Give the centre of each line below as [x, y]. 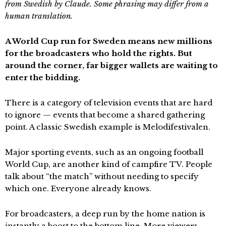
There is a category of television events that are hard [109, 102]
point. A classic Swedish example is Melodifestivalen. [108, 127]
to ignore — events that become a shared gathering [105, 115]
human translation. [39, 16]
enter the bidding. [43, 77]
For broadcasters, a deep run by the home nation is [105, 213]
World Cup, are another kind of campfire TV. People [109, 164]
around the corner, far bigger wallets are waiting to [111, 65]
